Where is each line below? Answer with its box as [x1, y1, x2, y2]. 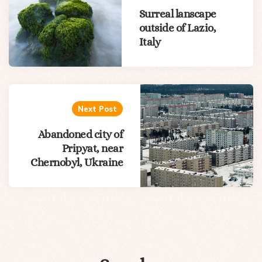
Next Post [78, 104, 118, 113]
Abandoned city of [37, 127, 123, 140]
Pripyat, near [61, 142, 123, 154]
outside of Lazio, [139, 21, 216, 34]
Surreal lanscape [139, 7, 216, 20]
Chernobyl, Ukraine [30, 156, 123, 168]
